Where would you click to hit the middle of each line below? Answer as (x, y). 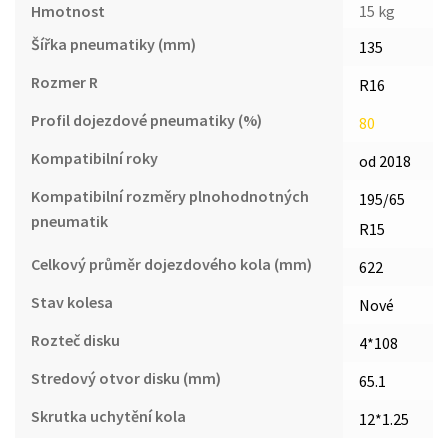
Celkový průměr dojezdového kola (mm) (171, 263)
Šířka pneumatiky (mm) (113, 43)
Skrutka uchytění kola (108, 415)
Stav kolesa (72, 301)
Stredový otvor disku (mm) (126, 377)
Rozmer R (64, 81)
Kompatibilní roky (94, 157)
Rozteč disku (75, 339)
